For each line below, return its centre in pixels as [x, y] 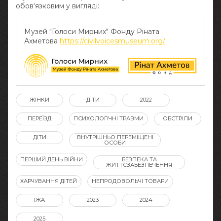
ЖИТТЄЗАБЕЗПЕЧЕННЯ [139, 165]
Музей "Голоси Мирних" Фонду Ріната [92, 31]
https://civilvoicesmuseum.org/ [112, 41]
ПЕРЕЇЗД [39, 119]
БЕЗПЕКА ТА [139, 159]
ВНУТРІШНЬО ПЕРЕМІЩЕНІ [115, 137]
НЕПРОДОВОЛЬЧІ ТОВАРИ [130, 181]
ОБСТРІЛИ [178, 119]
